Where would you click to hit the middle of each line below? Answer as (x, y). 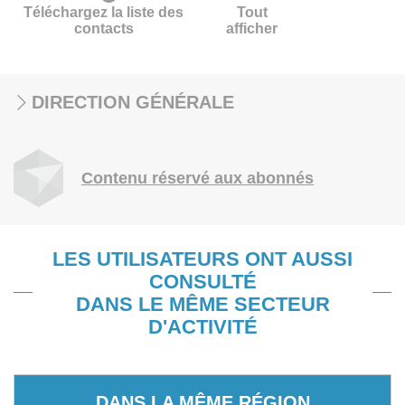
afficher (252, 28)
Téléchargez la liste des (104, 12)
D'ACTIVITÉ (202, 327)
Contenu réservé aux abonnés (198, 178)
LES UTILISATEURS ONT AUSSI (202, 259)
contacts (104, 28)
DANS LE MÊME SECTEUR (202, 304)
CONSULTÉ (202, 282)
